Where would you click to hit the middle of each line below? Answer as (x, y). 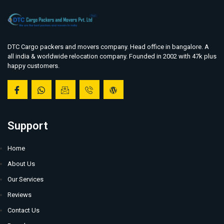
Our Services (25, 179)
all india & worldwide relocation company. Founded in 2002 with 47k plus (112, 56)
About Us (21, 164)
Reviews (19, 195)
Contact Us (23, 210)
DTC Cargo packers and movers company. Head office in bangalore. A (108, 46)
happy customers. (33, 65)
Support (28, 126)
